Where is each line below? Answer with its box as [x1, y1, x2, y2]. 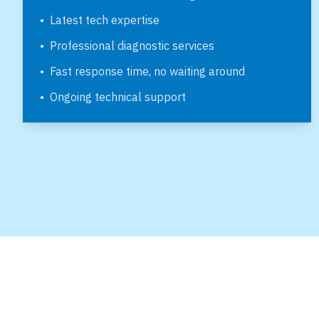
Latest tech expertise [50, 13, 159, 27]
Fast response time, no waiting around [50, 64, 245, 78]
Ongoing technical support [50, 90, 186, 104]
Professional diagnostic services [50, 38, 214, 53]
